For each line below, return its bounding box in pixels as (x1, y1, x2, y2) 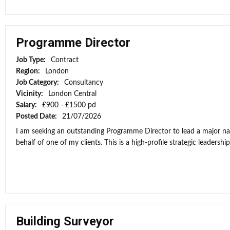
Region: (16, 68, 42, 75)
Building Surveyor (16, 214, 114, 228)
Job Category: (16, 79, 61, 86)
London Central (48, 90, 97, 98)
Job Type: (16, 56, 47, 64)
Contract (51, 56, 79, 64)
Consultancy (64, 79, 103, 86)
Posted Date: (16, 113, 59, 120)
